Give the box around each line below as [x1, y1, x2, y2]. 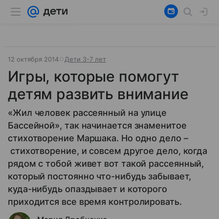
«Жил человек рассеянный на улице [8, 108, 167, 118]
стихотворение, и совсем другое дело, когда [8, 146, 208, 156]
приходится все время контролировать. [8, 197, 184, 207]
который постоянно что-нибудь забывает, [8, 171, 191, 181]
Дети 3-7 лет [65, 55, 106, 63]
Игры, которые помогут [8, 67, 179, 85]
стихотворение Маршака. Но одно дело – [8, 133, 188, 143]
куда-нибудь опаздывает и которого [8, 184, 168, 194]
